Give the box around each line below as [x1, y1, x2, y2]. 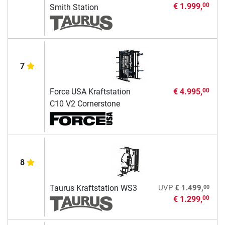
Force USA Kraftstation [49, 87, 131, 97]
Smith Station [49, 3, 98, 13]
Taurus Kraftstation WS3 [49, 183, 137, 193]
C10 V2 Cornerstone [49, 99, 120, 109]
